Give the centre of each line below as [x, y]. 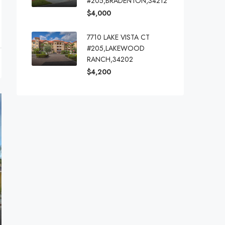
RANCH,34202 [110, 59]
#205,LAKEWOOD [116, 48]
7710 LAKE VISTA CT [118, 37]
